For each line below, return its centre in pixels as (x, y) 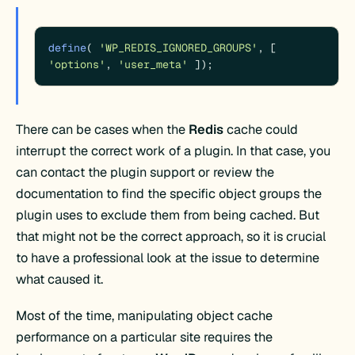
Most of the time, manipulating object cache (145, 315)
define (68, 47)
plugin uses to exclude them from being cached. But (168, 216)
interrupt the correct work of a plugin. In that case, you (174, 151)
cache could (263, 130)
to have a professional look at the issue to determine (168, 258)
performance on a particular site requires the (145, 337)
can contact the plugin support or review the (145, 173)
